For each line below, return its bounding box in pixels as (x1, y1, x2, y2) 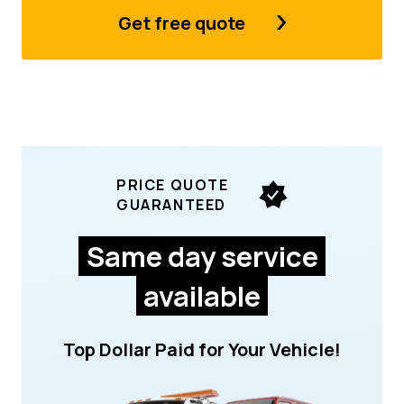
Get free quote (118, 10, 245, 35)
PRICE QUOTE (116, 174, 229, 195)
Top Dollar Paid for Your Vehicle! (63, 336, 341, 362)
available (143, 276, 261, 315)
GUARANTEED (116, 194, 226, 215)
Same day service (86, 236, 318, 275)
